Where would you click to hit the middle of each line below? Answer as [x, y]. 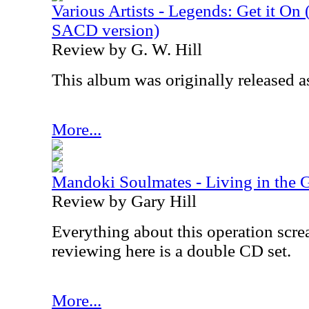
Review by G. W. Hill [127, 49]
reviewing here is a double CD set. [171, 251]
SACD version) [106, 30]
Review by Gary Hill [124, 201]
